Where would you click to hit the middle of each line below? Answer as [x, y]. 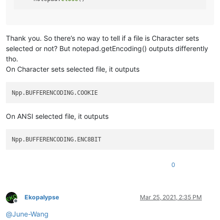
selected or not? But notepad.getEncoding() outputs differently [107, 49]
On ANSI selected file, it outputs [57, 116]
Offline [24, 205]
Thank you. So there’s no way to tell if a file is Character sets [102, 38]
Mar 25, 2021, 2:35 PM [171, 197]
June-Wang [30, 214]
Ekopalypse [42, 197]
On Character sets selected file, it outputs [73, 69]
